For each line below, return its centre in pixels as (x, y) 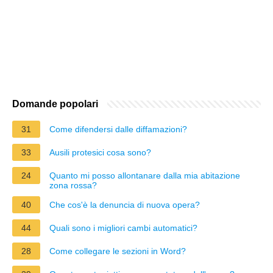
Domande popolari (55, 104)
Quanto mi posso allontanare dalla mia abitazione (145, 175)
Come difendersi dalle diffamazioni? (118, 129)
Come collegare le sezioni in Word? (118, 251)
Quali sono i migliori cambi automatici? (123, 228)
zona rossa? (73, 185)
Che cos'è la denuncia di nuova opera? (125, 204)
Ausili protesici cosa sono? (100, 152)
